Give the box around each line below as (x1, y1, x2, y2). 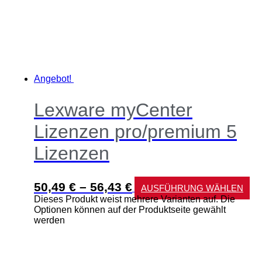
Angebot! (34, 73, 71, 84)
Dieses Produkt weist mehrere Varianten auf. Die (34, 194, 235, 204)
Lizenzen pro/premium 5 (34, 121, 237, 143)
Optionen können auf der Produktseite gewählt (34, 204, 226, 215)
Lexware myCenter (34, 99, 192, 121)
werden (34, 215, 65, 225)
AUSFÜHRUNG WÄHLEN (141, 182, 243, 193)
